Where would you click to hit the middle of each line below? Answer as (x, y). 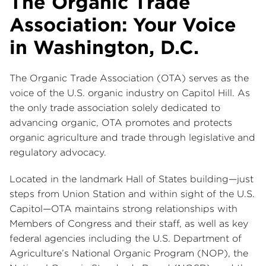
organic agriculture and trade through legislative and (132, 137)
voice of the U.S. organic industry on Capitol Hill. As (130, 93)
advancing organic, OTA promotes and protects (121, 123)
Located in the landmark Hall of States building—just (132, 179)
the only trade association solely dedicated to (115, 108)
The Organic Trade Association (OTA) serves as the (129, 78)
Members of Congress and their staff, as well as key (129, 224)
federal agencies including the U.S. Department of (126, 238)
